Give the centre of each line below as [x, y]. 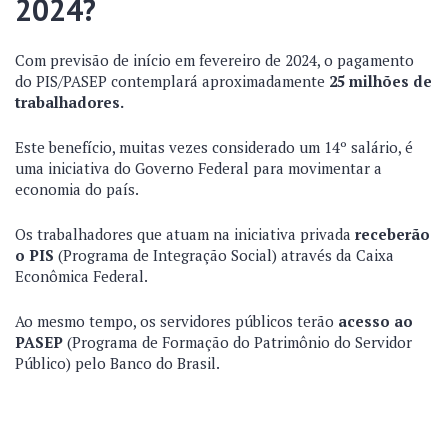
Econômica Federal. [81, 276]
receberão [392, 234]
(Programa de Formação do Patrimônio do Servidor [237, 342]
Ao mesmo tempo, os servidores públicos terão [176, 321]
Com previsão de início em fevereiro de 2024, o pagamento [214, 60]
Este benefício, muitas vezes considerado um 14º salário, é [214, 147]
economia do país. [77, 189]
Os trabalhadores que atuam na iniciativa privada [185, 234]
